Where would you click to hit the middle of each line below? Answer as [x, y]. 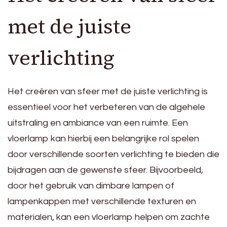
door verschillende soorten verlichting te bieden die [113, 155]
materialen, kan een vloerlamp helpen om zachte [109, 217]
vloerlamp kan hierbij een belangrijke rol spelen [103, 139]
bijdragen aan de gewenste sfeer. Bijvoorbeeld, [105, 170]
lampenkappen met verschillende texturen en [102, 202]
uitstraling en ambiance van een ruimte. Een [98, 123]
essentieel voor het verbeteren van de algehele [106, 107]
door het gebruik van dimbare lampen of [91, 186]
